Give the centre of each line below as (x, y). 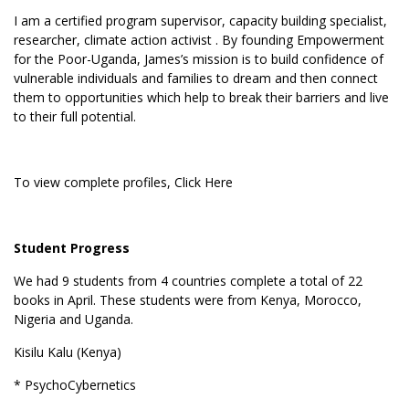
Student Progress (72, 248)
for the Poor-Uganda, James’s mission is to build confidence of (199, 59)
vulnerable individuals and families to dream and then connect (196, 78)
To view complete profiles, (94, 182)
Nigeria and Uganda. (73, 319)
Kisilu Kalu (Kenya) (69, 352)
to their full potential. (75, 116)
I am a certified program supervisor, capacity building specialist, (200, 21)
